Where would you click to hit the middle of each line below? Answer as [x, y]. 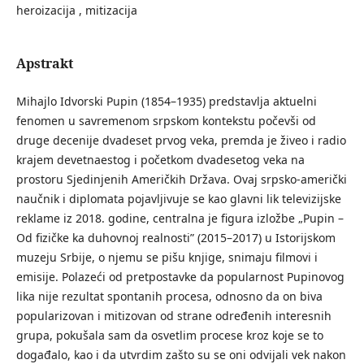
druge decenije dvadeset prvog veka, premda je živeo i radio [181, 140]
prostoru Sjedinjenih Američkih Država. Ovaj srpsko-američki [181, 179]
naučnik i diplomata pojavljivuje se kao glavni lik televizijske [178, 199]
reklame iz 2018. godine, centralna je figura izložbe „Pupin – [180, 218]
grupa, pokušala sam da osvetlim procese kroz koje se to [169, 335]
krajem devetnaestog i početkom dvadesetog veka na [160, 160]
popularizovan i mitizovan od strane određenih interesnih [173, 316]
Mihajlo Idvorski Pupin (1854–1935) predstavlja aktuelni [166, 101]
